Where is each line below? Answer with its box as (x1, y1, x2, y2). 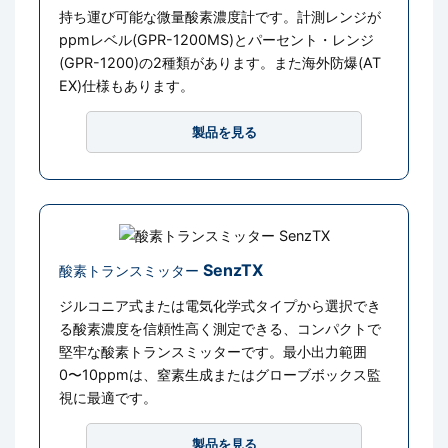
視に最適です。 (59, 389, 158, 407)
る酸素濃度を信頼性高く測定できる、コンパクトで (59, 320, 382, 338)
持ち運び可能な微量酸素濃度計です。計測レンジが (59, 7, 382, 25)
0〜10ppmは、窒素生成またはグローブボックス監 (59, 366, 382, 384)
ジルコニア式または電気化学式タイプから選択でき (59, 297, 382, 315)
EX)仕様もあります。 (59, 76, 195, 94)
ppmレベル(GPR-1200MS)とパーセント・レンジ (59, 30, 375, 48)
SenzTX (203, 260, 264, 281)
